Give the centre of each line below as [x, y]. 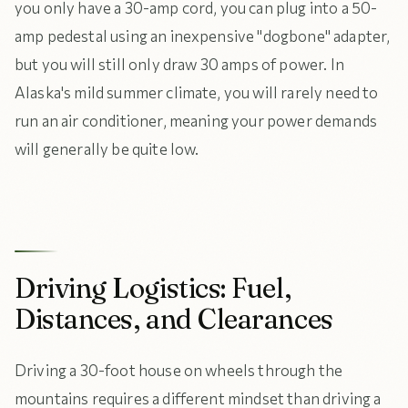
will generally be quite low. [107, 149]
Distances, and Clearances [174, 319]
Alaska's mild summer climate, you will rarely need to [197, 92]
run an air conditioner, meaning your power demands [196, 121]
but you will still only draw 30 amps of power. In [179, 64]
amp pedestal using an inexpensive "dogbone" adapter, [203, 36]
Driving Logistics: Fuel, [153, 288]
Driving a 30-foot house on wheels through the [179, 370]
